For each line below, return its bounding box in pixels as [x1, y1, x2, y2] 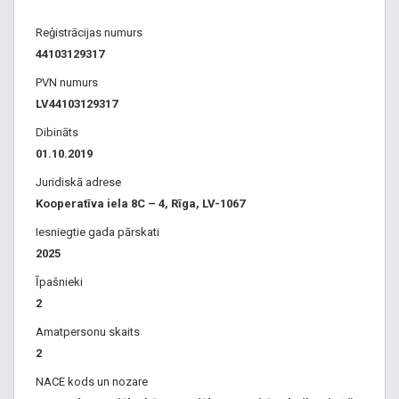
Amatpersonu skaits [36, 325, 140, 338]
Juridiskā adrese [36, 175, 121, 189]
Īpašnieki [36, 275, 83, 289]
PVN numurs [36, 76, 98, 89]
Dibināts [36, 126, 78, 139]
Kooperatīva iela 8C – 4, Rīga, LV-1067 [36, 197, 245, 210]
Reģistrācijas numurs [36, 26, 142, 39]
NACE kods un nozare [36, 375, 148, 388]
